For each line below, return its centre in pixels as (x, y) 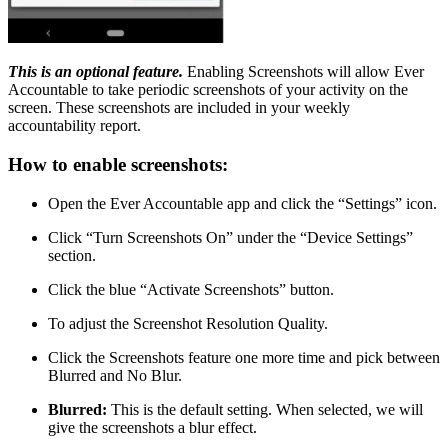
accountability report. (74, 126)
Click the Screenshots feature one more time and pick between (244, 357)
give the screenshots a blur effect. (152, 427)
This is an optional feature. (95, 72)
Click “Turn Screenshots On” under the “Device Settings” (230, 237)
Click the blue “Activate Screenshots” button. (191, 289)
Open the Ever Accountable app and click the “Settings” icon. (242, 203)
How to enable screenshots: (118, 165)
